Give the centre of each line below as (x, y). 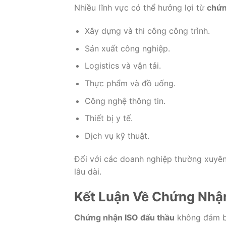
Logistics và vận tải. (123, 66)
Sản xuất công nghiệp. (127, 48)
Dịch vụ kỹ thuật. (117, 135)
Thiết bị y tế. (108, 118)
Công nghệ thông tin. (125, 101)
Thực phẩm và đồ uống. (130, 83)
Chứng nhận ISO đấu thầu (124, 218)
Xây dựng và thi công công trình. (147, 31)
